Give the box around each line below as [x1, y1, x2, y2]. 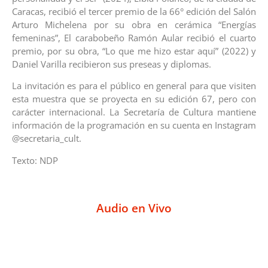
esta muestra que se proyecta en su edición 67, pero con [12, 93, 256, 105]
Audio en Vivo [96, 200, 172, 217]
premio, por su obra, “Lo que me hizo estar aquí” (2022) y [12, 44, 256, 57]
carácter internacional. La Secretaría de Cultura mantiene [12, 106, 256, 118]
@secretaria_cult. [12, 132, 81, 145]
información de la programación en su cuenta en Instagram [12, 119, 256, 132]
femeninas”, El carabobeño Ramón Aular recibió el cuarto [12, 31, 256, 44]
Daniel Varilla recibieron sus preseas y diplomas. [12, 57, 211, 70]
